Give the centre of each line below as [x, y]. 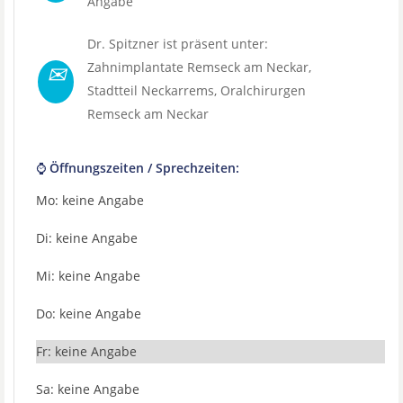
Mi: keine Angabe [88, 276]
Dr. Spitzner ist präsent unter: [178, 44]
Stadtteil [114, 90]
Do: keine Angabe [89, 313]
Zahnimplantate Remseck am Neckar [198, 67]
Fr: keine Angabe [86, 351]
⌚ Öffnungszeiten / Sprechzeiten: [138, 168]
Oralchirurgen [263, 90]
